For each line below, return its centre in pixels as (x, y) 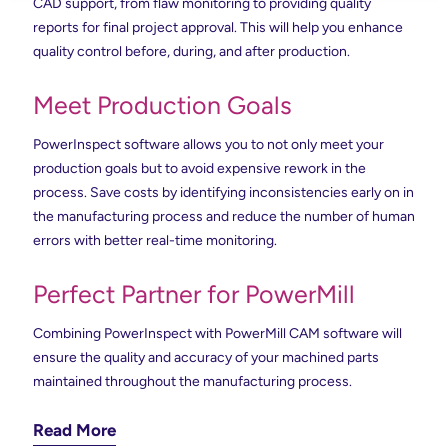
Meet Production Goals (162, 105)
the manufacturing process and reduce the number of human (224, 217)
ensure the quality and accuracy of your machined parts (206, 358)
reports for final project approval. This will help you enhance (218, 28)
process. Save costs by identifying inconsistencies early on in (223, 193)
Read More (74, 430)
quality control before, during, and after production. (191, 52)
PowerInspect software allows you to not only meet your (208, 145)
